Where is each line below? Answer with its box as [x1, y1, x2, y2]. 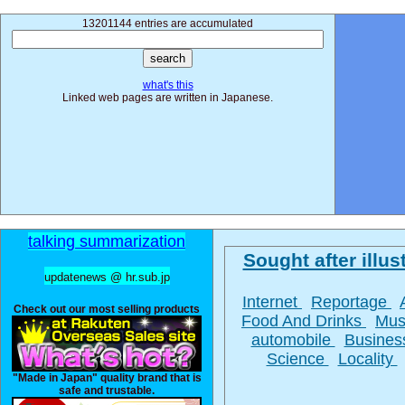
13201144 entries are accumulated [82, 17, 253, 30]
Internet [242, 293, 302, 311]
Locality [337, 350, 398, 368]
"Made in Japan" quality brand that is [12, 372, 202, 384]
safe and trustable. [59, 384, 155, 397]
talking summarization [28, 232, 185, 250]
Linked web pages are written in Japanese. [62, 91, 273, 104]
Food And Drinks [241, 312, 366, 330]
